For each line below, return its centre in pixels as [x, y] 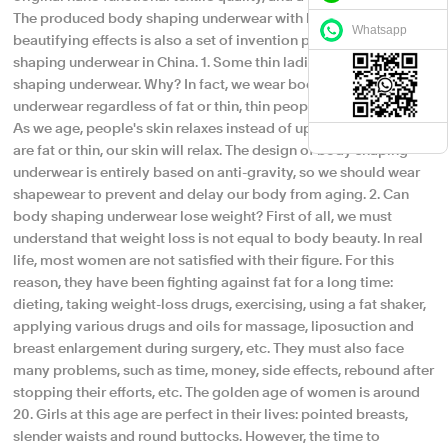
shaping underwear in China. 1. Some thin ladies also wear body [220, 63]
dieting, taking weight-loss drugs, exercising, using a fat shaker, [220, 305]
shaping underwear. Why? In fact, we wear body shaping [196, 85]
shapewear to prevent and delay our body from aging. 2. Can [211, 195]
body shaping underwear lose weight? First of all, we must [203, 217]
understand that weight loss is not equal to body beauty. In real [218, 239]
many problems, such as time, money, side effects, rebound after [224, 371]
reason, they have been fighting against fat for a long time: [203, 283]
